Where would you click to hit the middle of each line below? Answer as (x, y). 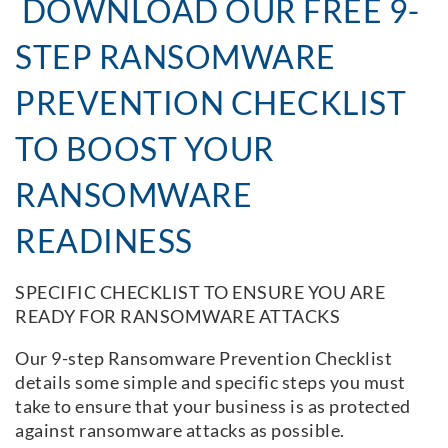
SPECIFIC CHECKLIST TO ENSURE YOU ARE (200, 291)
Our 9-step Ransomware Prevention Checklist (203, 357)
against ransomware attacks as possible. (181, 429)
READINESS (104, 240)
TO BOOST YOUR (145, 148)
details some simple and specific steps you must (210, 381)
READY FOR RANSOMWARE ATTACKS (179, 315)
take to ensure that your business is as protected (213, 405)
